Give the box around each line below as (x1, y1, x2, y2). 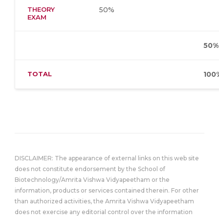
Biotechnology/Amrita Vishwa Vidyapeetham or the (15, 176, 170, 183)
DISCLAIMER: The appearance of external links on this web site (15, 154, 199, 162)
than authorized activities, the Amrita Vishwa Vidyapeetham (15, 197, 194, 205)
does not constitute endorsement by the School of (15, 165, 165, 173)
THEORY (27, 5, 55, 13)
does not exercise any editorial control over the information (15, 208, 193, 216)
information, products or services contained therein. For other (15, 187, 199, 194)
